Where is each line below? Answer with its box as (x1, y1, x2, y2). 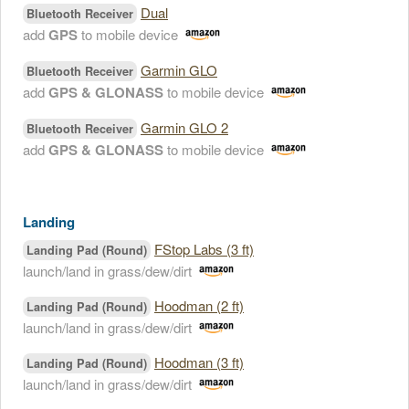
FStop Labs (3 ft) (154, 239, 254, 258)
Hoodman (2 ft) (154, 296, 244, 315)
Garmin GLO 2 (141, 118, 228, 137)
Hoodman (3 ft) (154, 352, 244, 372)
